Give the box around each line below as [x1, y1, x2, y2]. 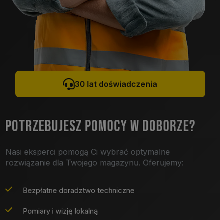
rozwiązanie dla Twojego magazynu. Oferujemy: [5, 157, 184, 167]
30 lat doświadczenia [75, 79, 157, 89]
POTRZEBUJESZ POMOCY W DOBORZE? [5, 116, 195, 136]
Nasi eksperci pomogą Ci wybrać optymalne [5, 146, 170, 157]
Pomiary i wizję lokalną [22, 206, 98, 216]
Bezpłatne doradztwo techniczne [22, 185, 135, 195]
